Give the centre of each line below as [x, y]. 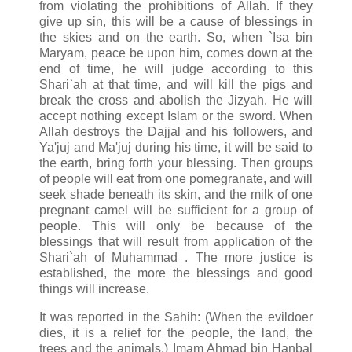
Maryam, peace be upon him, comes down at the [176, 53]
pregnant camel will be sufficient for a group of [176, 210]
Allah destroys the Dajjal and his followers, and [176, 131]
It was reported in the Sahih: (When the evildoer [176, 317]
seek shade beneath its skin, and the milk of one [176, 194]
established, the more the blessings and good [176, 273]
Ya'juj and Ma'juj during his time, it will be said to [176, 147]
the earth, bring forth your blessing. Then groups [176, 163]
